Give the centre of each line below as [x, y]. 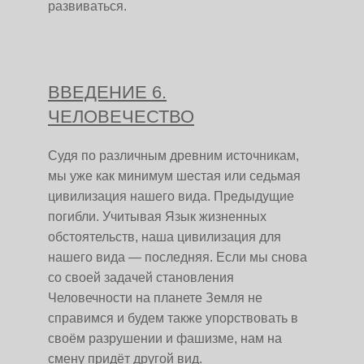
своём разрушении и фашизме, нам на [165, 338]
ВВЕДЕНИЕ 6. [107, 92]
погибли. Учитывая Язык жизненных [157, 217]
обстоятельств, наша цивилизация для [165, 237]
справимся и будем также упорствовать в [173, 318]
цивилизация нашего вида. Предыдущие [171, 196]
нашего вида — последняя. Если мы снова [178, 257]
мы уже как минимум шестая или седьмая [174, 176]
